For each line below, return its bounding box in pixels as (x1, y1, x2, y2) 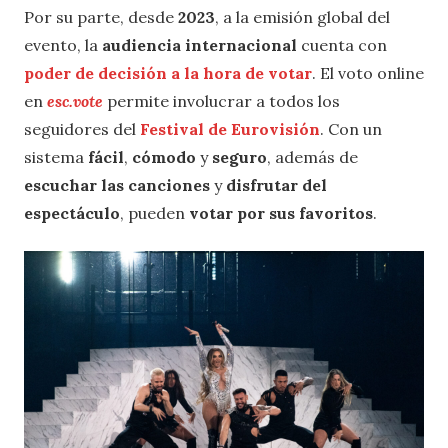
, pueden (120, 203, 189, 224)
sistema (24, 147, 88, 168)
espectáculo (24, 203, 120, 224)
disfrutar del (226, 175, 327, 196)
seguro (212, 147, 267, 168)
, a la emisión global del (215, 7, 390, 28)
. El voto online (312, 63, 424, 84)
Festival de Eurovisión (140, 119, 320, 140)
